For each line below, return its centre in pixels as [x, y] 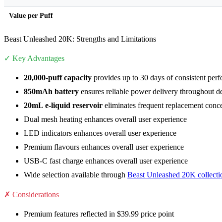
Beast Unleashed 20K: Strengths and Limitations [80, 39]
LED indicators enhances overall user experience [100, 133]
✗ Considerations [31, 195]
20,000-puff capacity [58, 78]
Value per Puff [31, 16]
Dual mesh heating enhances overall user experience [105, 119]
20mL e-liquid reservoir [63, 106]
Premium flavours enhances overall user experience [104, 147]
